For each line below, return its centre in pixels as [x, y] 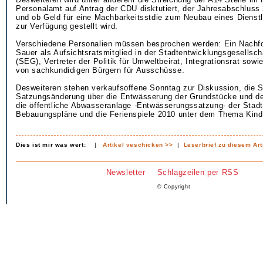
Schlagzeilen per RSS [198, 172]
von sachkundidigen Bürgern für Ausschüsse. [100, 70]
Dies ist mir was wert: [51, 145]
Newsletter [126, 172]
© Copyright [174, 187]
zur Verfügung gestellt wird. [67, 26]
